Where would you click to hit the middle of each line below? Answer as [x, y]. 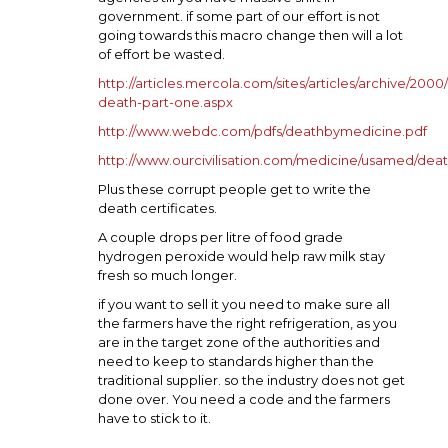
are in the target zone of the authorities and [239, 341]
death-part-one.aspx [165, 101]
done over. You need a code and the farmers [244, 398]
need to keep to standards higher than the [236, 360]
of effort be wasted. [161, 53]
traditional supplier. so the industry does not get [251, 379]
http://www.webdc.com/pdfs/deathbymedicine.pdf [262, 130]
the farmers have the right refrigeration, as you [247, 322]
